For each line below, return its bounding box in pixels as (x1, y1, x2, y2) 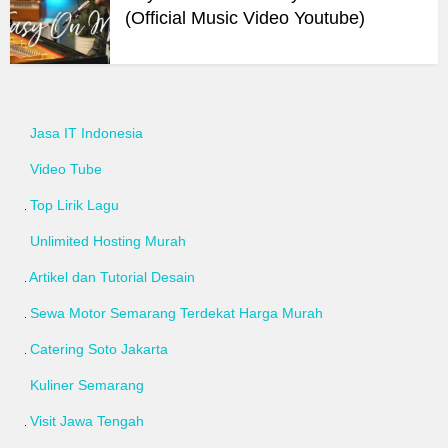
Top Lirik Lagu (30, 197, 119, 214)
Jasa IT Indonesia (30, 125, 143, 142)
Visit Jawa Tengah (30, 413, 144, 430)
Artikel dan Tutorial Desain (29, 269, 195, 286)
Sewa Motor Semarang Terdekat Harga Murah (30, 305, 323, 322)
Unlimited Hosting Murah (30, 233, 186, 250)
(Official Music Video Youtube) (125, 8, 365, 29)
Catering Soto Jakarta (30, 341, 168, 358)
